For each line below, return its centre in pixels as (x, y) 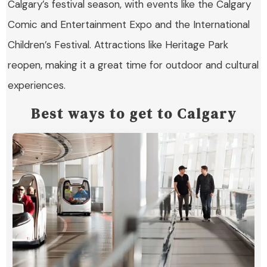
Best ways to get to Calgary (133, 114)
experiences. (37, 86)
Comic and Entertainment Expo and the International (129, 25)
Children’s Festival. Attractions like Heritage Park (118, 45)
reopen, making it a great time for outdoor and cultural (133, 65)
